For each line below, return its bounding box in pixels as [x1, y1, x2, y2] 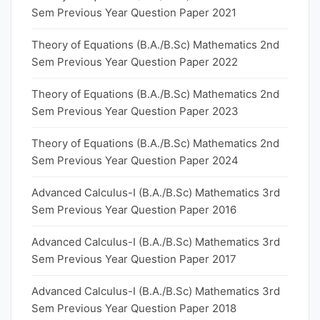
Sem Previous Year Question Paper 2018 [31, 301, 236, 315]
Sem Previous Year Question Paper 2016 [31, 203, 236, 216]
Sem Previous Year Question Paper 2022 [31, 55, 238, 69]
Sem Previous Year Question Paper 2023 [31, 104, 239, 118]
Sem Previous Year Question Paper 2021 [31, 6, 236, 19]
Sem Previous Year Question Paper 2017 [31, 252, 236, 266]
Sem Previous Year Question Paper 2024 [31, 154, 239, 167]
